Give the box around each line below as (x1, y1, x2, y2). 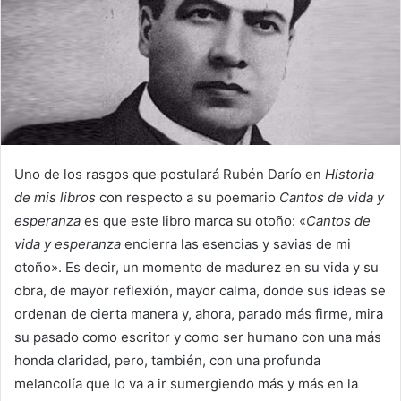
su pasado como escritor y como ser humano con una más (14, 328, 381, 346)
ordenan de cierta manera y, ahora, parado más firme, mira (14, 305, 383, 323)
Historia (325, 166, 374, 183)
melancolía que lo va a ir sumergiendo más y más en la (14, 375, 358, 393)
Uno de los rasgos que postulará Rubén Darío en (14, 166, 325, 183)
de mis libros (14, 189, 99, 207)
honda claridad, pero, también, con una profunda (14, 352, 320, 370)
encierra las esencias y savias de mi (121, 235, 351, 253)
